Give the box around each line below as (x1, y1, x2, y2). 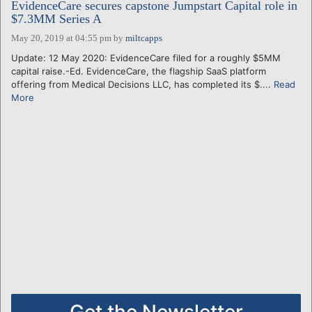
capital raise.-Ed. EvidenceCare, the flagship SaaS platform (11, 65, 266, 77)
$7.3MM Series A (11, 11, 102, 26)
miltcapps (125, 32, 162, 43)
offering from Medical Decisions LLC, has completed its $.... (11, 78, 274, 90)
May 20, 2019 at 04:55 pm (11, 32, 111, 43)
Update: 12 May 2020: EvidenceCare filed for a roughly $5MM (11, 52, 281, 63)
